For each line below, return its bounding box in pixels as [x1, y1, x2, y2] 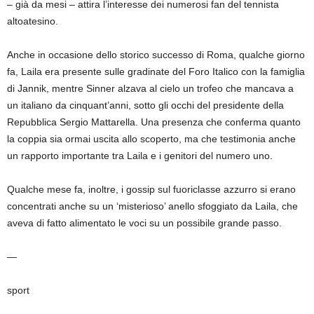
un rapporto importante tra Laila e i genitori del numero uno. [7, 150, 275, 162]
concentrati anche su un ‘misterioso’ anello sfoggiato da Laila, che [7, 200, 298, 212]
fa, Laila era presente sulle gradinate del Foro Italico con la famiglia [7, 66, 305, 78]
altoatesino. [7, 15, 61, 27]
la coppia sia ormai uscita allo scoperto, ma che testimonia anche [7, 133, 296, 145]
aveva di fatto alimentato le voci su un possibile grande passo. [7, 217, 287, 229]
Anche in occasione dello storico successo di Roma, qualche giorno [7, 49, 305, 61]
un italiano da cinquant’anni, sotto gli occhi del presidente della [7, 100, 284, 111]
